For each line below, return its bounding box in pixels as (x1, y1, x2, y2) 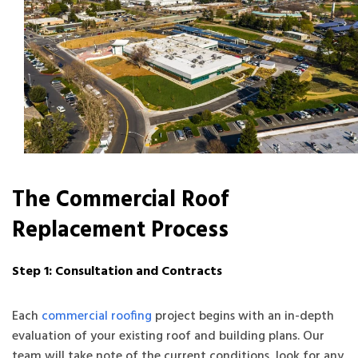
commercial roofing (42, 306, 152, 328)
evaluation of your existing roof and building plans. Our (12, 326, 324, 348)
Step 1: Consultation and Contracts (12, 261, 222, 283)
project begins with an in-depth (152, 306, 334, 328)
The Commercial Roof (12, 182, 229, 219)
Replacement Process (12, 213, 229, 249)
